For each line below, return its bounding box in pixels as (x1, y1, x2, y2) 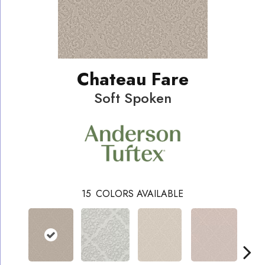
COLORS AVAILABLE (96, 187, 183, 201)
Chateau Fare (76, 66, 189, 92)
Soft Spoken (93, 87, 172, 108)
